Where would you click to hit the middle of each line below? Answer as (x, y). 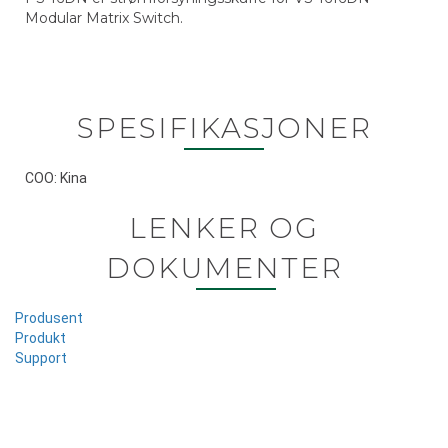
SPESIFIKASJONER (224, 128)
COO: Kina (56, 178)
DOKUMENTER (224, 268)
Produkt (40, 338)
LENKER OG (224, 228)
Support (41, 358)
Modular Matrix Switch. (104, 18)
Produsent (49, 318)
